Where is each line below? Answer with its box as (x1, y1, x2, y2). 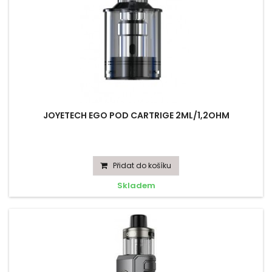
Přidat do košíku (113, 160, 171, 171)
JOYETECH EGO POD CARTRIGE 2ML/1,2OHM (42, 109, 229, 121)
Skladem (117, 180, 155, 191)
